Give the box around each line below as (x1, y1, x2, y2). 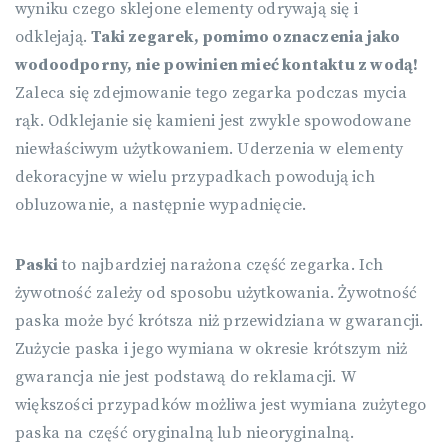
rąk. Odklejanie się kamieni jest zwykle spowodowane (15, 111, 412, 132)
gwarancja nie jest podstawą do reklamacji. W (15, 367, 355, 388)
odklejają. (15, 27, 92, 48)
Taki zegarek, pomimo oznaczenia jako (91, 27, 401, 48)
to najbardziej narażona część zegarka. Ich (58, 255, 384, 276)
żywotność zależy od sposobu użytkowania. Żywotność (15, 283, 418, 304)
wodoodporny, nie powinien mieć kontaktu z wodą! (15, 55, 419, 76)
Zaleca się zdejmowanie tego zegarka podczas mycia (15, 83, 407, 104)
